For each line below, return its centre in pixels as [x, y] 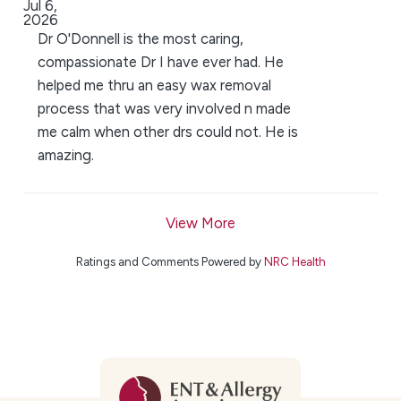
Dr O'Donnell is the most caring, [141, 39]
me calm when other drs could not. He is [168, 132]
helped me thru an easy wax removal [155, 85]
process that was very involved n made [165, 109]
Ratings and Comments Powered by [170, 261]
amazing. [66, 155]
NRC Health [294, 261]
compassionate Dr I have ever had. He [161, 62]
